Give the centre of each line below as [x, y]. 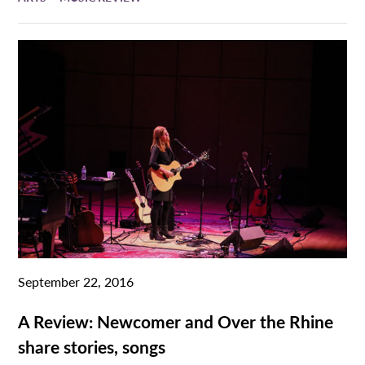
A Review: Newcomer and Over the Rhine [176, 321]
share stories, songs [92, 346]
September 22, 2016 [76, 281]
